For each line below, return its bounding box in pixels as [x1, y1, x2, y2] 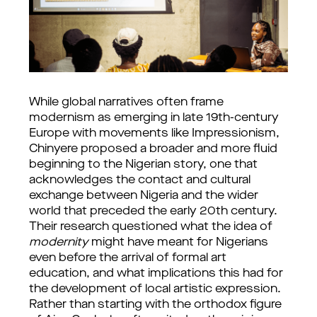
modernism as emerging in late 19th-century [29, 113, 279, 124]
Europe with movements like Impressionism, [29, 128, 279, 139]
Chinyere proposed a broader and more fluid [29, 144, 277, 155]
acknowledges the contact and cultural [29, 175, 250, 186]
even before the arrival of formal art [29, 253, 226, 264]
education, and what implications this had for [29, 268, 283, 279]
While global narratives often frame [29, 97, 224, 108]
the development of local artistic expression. [29, 284, 281, 295]
